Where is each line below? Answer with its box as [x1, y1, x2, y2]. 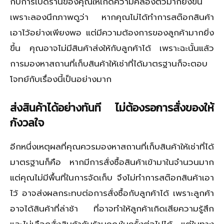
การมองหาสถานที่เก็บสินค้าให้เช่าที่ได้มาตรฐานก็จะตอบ [10, 56, 207, 70]
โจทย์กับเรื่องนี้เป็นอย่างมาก [10, 72, 111, 85]
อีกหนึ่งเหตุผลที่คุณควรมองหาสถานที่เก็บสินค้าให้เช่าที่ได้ [10, 139, 214, 153]
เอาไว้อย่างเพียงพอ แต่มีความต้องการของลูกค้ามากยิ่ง [10, 25, 214, 39]
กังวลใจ [10, 114, 44, 131]
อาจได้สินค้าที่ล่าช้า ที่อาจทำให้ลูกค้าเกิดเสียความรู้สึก [10, 201, 214, 215]
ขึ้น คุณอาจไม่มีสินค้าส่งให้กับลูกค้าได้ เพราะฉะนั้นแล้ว [10, 41, 214, 54]
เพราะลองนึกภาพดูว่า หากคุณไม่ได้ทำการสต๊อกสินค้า [10, 10, 214, 23]
